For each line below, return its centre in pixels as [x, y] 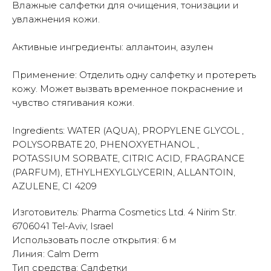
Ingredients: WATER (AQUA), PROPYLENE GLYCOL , [128, 131]
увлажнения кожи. [56, 19]
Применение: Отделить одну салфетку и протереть [134, 75]
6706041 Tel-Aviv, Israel [63, 226]
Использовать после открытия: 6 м [94, 240]
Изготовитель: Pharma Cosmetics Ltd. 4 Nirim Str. [124, 212]
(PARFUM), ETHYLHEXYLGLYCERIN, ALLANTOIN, [124, 172]
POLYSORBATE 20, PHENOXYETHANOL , [106, 145]
